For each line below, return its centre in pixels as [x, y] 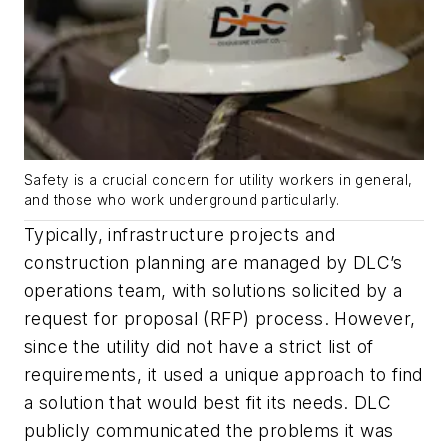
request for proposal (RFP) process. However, [220, 319]
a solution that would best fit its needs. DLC [207, 403]
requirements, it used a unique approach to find [223, 375]
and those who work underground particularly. [182, 200]
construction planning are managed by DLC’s [213, 263]
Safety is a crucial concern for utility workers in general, [218, 180]
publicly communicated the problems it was [209, 431]
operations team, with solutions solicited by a [213, 291]
